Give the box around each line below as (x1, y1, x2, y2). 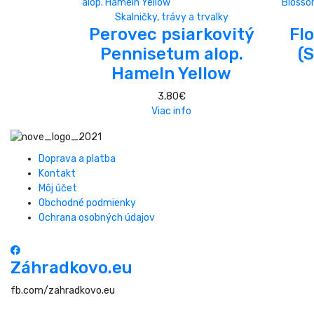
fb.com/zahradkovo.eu (11, 284, 115, 296)
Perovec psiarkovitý (88, 24, 254, 44)
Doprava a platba (39, 152, 116, 165)
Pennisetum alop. (100, 43, 243, 64)
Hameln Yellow (111, 63, 231, 83)
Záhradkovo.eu (11, 257, 132, 278)
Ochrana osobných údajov (39, 211, 155, 224)
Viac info (151, 104, 191, 117)
